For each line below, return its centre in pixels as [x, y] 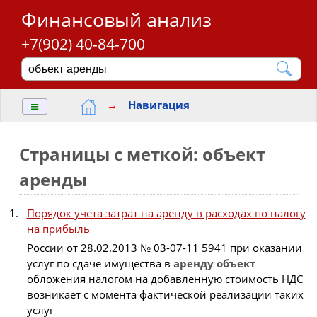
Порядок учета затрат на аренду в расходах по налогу [166, 213]
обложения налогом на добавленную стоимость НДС [165, 278]
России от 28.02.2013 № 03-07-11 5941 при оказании [164, 247]
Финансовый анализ [116, 19]
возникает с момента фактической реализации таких [165, 294]
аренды [53, 179]
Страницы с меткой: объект [142, 154]
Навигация [158, 105]
